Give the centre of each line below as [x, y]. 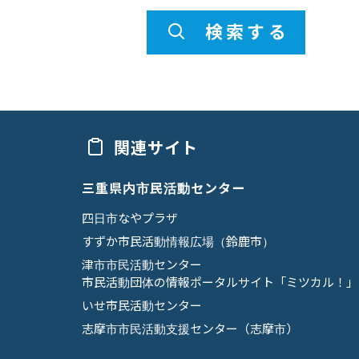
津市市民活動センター [142, 264]
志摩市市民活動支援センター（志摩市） [190, 329]
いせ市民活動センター [142, 305]
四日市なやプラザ [130, 218]
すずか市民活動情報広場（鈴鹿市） [178, 241]
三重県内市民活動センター [163, 188]
